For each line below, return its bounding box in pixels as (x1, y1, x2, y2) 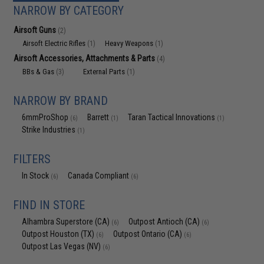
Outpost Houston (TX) (22, 229, 97, 239)
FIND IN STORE (13, 198, 85, 212)
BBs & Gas (22, 67, 57, 76)
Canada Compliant (68, 171, 131, 180)
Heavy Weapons (105, 39, 156, 48)
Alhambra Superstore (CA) (22, 217, 112, 226)
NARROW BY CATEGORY (13, 4, 124, 18)
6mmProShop (22, 113, 71, 122)
